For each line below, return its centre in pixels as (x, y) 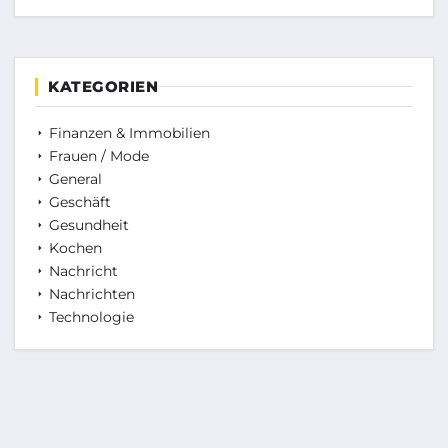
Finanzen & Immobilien (127, 132)
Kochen (73, 247)
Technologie (89, 316)
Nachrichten (90, 293)
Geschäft (78, 201)
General (73, 178)
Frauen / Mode (97, 155)
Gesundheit (87, 224)
